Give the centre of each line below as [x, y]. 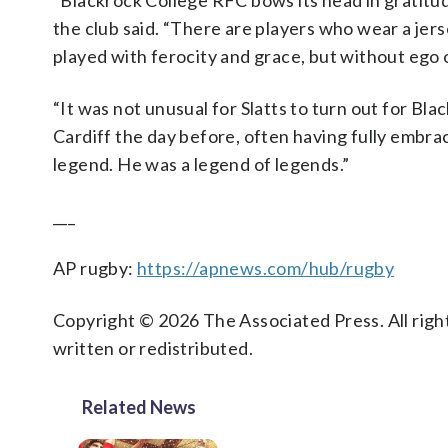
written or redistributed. [153, 348]
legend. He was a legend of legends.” [201, 164]
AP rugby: [95, 268]
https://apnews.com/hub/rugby [266, 268]
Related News [139, 407]
